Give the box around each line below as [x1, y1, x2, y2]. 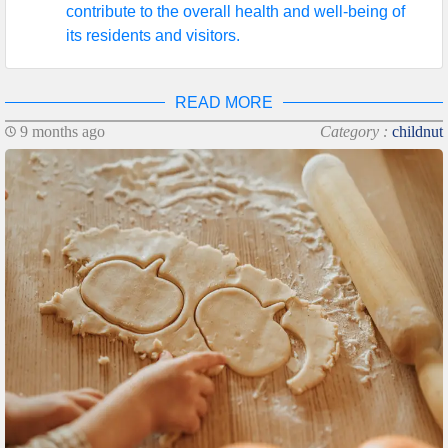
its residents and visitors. [66, 27, 240, 44]
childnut [392, 123, 443, 140]
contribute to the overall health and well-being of [66, 3, 405, 20]
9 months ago [16, 123, 105, 140]
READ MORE [175, 94, 273, 111]
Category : [320, 123, 392, 140]
